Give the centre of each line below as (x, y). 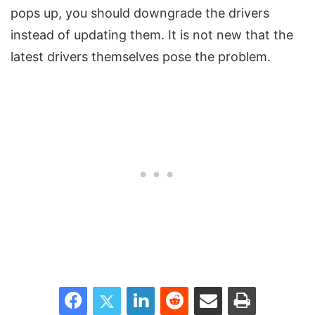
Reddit (202, 287)
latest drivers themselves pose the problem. (141, 57)
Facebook (108, 287)
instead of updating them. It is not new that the (152, 35)
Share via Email (233, 287)
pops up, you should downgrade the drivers (140, 13)
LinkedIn (172, 287)
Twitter (136, 287)
